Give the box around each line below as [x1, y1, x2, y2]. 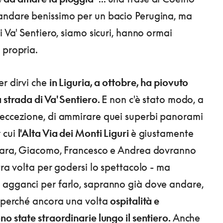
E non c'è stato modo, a [102, 93, 204, 105]
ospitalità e [110, 195, 160, 207]
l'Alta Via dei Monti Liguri [17, 127, 131, 139]
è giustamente [130, 127, 194, 139]
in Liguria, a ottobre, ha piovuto [49, 76, 189, 88]
